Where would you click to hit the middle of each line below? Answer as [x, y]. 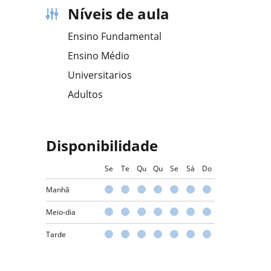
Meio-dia [61, 212]
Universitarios [100, 75]
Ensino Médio [99, 56]
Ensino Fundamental [115, 36]
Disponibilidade [102, 145]
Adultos [85, 94]
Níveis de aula [119, 14]
